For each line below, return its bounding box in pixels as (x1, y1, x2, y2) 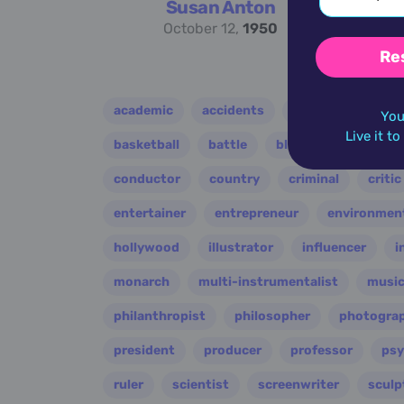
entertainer (114, 205, 186, 221)
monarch (114, 273, 170, 289)
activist (293, 102, 342, 118)
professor (290, 342, 353, 358)
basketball (114, 136, 179, 152)
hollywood (114, 239, 179, 255)
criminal (289, 170, 339, 187)
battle (208, 136, 247, 152)
